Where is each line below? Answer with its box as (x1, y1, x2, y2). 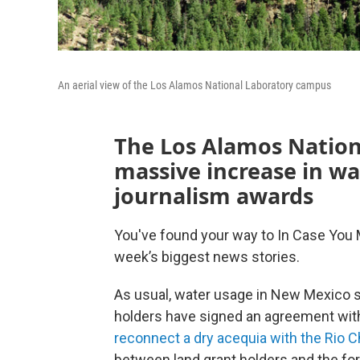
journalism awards (114, 180, 313, 211)
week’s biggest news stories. (114, 247, 300, 265)
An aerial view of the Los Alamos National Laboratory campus (58, 78, 331, 92)
